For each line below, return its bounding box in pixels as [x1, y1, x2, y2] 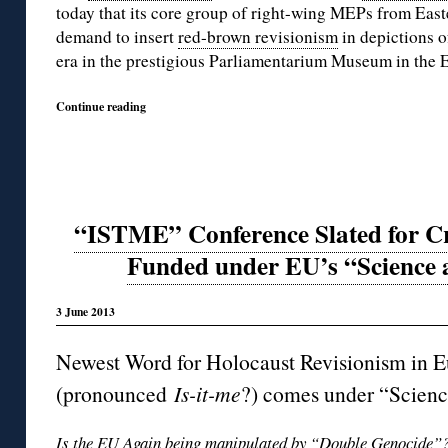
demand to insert [56, 24, 178, 48]
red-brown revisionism [178, 24, 338, 48]
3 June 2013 [56, 302, 115, 320]
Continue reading [56, 96, 146, 115]
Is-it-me [174, 378, 241, 408]
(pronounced [56, 378, 174, 408]
